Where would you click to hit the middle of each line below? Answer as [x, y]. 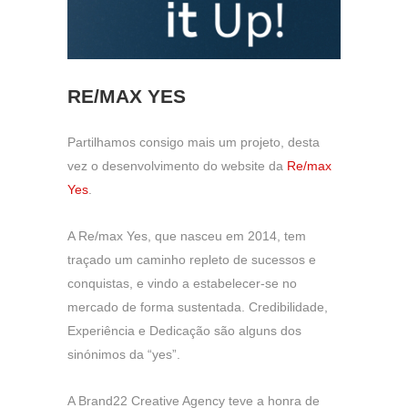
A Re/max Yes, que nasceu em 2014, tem [187, 236]
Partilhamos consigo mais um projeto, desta [194, 142]
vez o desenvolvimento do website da [177, 166]
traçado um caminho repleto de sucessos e [192, 260]
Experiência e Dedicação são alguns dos [184, 331]
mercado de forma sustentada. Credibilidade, [198, 307]
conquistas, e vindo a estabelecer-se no [182, 283]
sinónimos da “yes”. [124, 354]
